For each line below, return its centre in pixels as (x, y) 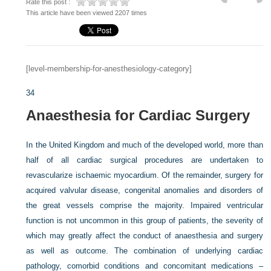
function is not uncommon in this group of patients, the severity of (145, 220)
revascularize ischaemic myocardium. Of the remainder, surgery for (145, 175)
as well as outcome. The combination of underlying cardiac (145, 251)
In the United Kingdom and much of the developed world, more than (145, 145)
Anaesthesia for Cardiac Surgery (138, 115)
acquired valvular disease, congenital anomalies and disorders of (145, 190)
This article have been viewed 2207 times (87, 13)
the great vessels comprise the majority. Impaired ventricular (145, 205)
